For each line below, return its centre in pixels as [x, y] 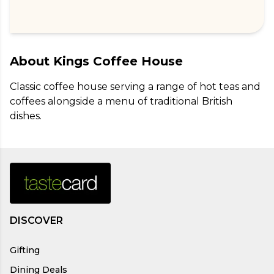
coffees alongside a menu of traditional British [122, 101]
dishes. [26, 116]
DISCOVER [36, 220]
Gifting [25, 250]
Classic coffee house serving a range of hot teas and [136, 86]
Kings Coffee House [118, 61]
